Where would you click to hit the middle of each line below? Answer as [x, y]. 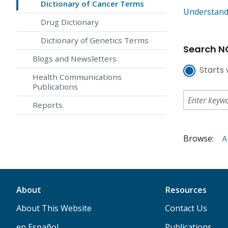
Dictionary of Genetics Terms [95, 40]
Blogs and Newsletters [75, 59]
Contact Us [186, 208]
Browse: [198, 139]
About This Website [54, 208]
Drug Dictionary [70, 22]
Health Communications [77, 77]
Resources [186, 190]
